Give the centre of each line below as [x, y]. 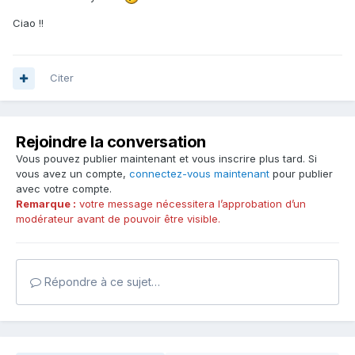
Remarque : [46, 204]
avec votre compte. [64, 189]
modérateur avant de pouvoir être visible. [118, 219]
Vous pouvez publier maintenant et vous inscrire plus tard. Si [166, 159]
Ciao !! [28, 23]
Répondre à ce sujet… [101, 282]
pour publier [301, 174]
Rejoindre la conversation [111, 142]
